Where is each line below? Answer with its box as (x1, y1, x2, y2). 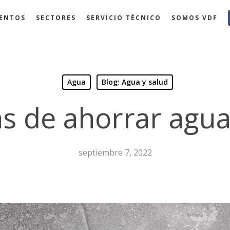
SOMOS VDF (171, 13, 218, 22)
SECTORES (36, 13, 76, 22)
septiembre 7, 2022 (78, 147, 152, 158)
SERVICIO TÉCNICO (86, 13, 162, 22)
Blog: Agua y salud (101, 77, 168, 87)
